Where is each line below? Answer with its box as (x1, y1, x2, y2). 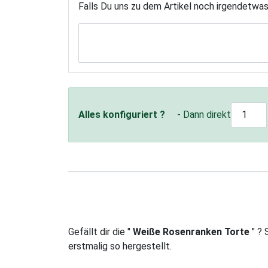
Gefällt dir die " (68, 226, 133, 237)
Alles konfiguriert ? (78, 108, 165, 120)
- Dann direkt (177, 108, 231, 120)
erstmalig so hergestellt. (68, 240, 172, 252)
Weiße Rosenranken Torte (133, 226, 252, 237)
